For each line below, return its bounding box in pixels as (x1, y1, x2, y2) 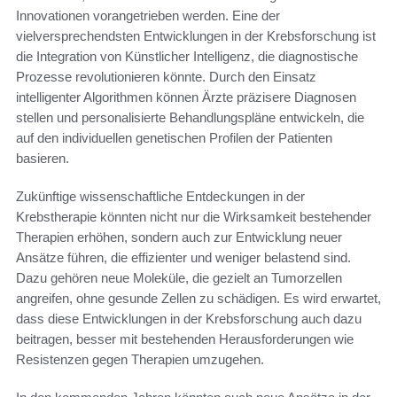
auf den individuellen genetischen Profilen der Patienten (16, 130, 332, 146)
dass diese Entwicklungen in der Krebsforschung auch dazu (16, 311, 362, 327)
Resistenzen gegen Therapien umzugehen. (16, 352, 264, 368)
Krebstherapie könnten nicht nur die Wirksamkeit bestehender (16, 209, 371, 225)
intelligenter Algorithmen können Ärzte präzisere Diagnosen (16, 90, 356, 105)
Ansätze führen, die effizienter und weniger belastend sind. (16, 250, 351, 266)
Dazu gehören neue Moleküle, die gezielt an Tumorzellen (16, 270, 342, 286)
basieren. (16, 151, 69, 167)
